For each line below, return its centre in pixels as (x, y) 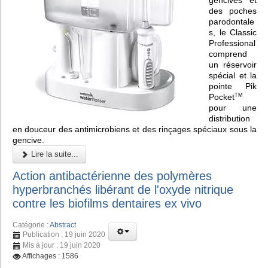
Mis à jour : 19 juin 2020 (62, 246)
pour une (233, 107)
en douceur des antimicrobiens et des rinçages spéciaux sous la (135, 129)
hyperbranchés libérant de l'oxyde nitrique (123, 189)
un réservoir (233, 64)
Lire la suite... (54, 154)
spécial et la (233, 75)
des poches (233, 10)
